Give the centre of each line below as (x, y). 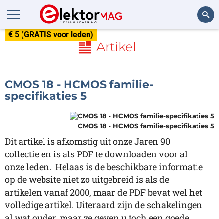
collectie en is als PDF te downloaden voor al (96, 154)
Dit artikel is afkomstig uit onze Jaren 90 (88, 141)
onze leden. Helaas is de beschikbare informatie (104, 167)
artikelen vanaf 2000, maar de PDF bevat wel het (104, 192)
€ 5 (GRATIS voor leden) (51, 34)
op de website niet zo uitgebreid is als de (87, 179)
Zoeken (198, 41)
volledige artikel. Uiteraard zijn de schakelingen (104, 205)
